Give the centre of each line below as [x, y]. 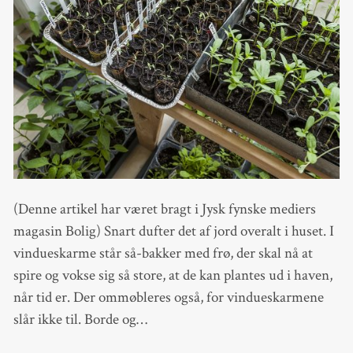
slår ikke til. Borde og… [80, 319]
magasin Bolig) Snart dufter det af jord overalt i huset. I [173, 231]
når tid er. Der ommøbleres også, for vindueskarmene [168, 297]
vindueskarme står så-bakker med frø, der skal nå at [163, 253]
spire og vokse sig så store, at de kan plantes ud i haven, [173, 275]
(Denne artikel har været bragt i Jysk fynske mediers [164, 209]
